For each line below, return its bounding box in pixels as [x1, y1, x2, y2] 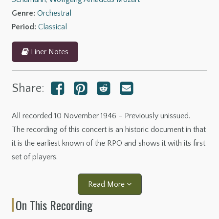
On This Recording [15, 196, 92, 214]
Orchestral [37, 9, 71, 18]
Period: [12, 22, 38, 32]
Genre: [12, 9, 37, 18]
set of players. [12, 153, 58, 162]
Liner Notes [29, 47, 68, 57]
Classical [38, 22, 67, 32]
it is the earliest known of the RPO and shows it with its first [12, 139, 205, 148]
